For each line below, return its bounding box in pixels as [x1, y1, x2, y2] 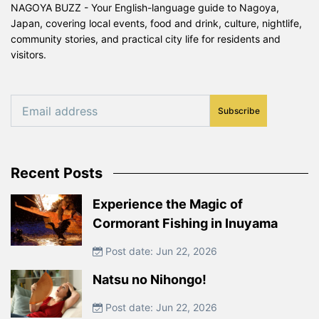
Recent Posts [11, 164, 103, 182]
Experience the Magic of [93, 197, 243, 212]
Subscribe [217, 105, 260, 116]
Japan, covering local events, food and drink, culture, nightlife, [11, 17, 302, 30]
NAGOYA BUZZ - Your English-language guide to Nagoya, [11, 1, 279, 14]
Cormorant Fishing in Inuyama [93, 216, 278, 231]
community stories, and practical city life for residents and [11, 33, 281, 46]
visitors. [11, 48, 46, 61]
